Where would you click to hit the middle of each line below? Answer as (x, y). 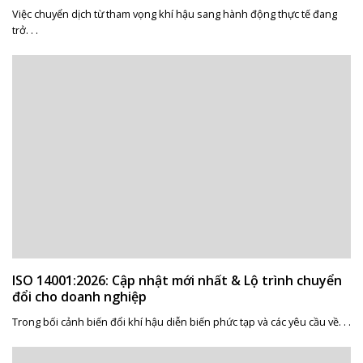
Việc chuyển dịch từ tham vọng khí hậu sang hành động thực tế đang (174, 14)
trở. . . (25, 30)
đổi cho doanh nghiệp (79, 296)
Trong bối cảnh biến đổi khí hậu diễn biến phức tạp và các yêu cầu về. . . (181, 322)
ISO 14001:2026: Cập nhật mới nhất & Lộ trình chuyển (177, 280)
